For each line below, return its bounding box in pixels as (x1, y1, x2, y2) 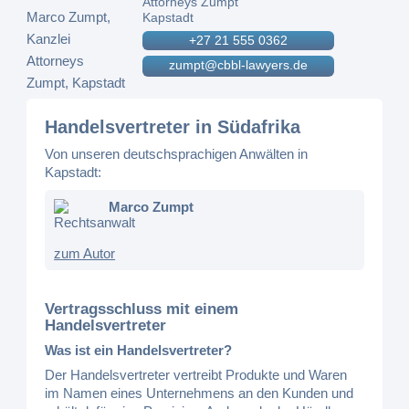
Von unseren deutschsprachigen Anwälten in (45, 146, 309, 162)
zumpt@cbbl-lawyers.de (169, 58, 309, 72)
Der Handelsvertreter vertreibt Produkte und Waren (45, 367, 348, 383)
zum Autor (54, 246, 116, 261)
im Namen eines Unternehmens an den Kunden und (45, 385, 354, 401)
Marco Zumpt (109, 199, 194, 215)
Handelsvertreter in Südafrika (45, 117, 301, 137)
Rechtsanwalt (54, 215, 136, 230)
